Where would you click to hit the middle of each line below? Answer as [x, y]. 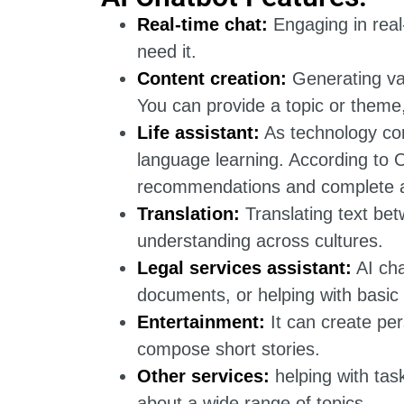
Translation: [188, 214]
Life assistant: [198, 133]
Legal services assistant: [244, 268]
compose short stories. [229, 349]
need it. [167, 52]
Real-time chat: [202, 25]
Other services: [203, 376]
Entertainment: [201, 322]
